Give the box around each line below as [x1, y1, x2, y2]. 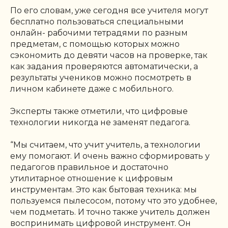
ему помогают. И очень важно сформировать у [10, 151, 210, 161]
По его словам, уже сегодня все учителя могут [10, 5, 208, 15]
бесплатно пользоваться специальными [10, 16, 184, 26]
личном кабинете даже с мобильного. [10, 83, 174, 94]
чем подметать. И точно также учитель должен [10, 207, 210, 217]
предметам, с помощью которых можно [10, 39, 180, 49]
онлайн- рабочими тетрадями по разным [10, 27, 188, 38]
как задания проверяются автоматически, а [10, 61, 198, 71]
